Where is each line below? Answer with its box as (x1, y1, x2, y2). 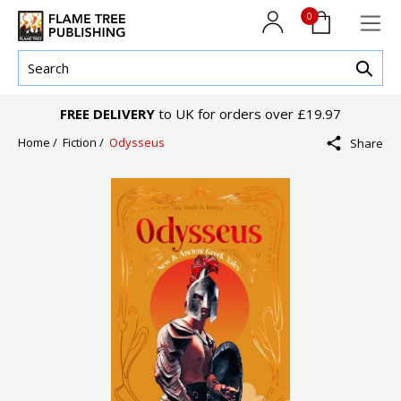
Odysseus (109, 134, 165, 151)
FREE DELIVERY (60, 105, 155, 124)
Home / (18, 134, 63, 151)
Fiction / (63, 134, 109, 151)
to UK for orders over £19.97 (155, 105, 341, 124)
